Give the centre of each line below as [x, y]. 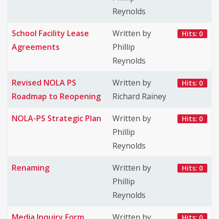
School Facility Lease [50, 33]
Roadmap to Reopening [56, 96]
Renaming [31, 168]
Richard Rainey [139, 96]
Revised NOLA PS [44, 83]
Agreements [36, 47]
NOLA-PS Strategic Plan [56, 118]
